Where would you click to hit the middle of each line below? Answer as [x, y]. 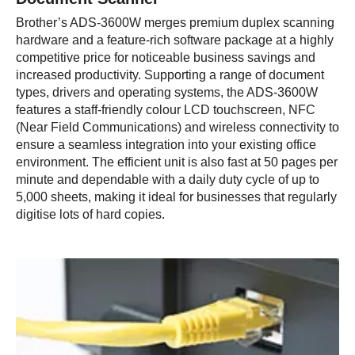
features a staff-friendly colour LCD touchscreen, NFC [166, 110]
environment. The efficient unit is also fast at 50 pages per [177, 162]
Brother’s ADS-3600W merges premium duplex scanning [175, 23]
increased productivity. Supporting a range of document [170, 75]
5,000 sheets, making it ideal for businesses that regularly [176, 197]
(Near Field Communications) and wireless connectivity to [177, 127]
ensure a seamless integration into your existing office [166, 145]
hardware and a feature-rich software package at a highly [175, 40]
